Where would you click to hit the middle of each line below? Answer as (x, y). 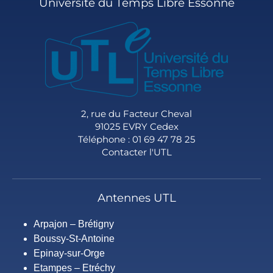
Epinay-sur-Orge (69, 253)
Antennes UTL (136, 197)
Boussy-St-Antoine (74, 238)
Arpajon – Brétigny (74, 224)
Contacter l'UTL (136, 152)
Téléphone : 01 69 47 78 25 (136, 139)
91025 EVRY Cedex (136, 126)
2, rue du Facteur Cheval (136, 113)
